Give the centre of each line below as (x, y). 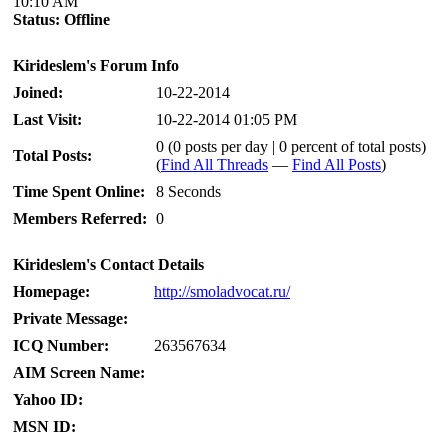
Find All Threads (214, 164)
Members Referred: (80, 218)
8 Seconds (188, 191)
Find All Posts (336, 164)
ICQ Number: (61, 345)
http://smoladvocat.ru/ (222, 291)
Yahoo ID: (48, 399)
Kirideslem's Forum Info (96, 65)
